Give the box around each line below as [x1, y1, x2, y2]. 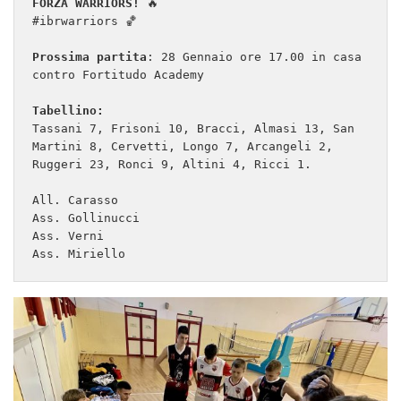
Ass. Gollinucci [32, 211, 140, 226]
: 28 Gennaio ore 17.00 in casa [147, 50, 362, 64]
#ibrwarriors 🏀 [32, 14, 137, 29]
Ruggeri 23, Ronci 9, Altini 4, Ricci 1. [32, 158, 311, 172]
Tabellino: [32, 104, 104, 118]
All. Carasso [32, 193, 125, 208]
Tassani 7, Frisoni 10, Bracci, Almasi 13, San [32, 122, 354, 136]
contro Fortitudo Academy [32, 68, 204, 82]
